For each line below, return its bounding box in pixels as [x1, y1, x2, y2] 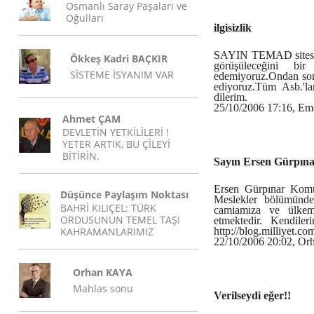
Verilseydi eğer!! [214, 289, 291, 301]
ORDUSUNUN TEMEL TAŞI [60, 213, 180, 226]
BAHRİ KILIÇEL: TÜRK [60, 201, 156, 214]
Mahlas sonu [73, 282, 133, 295]
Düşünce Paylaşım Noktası [60, 188, 189, 201]
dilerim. [214, 91, 250, 103]
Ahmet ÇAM [62, 112, 121, 125]
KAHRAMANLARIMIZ [60, 225, 153, 238]
